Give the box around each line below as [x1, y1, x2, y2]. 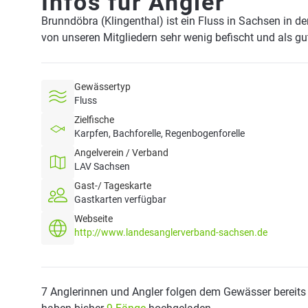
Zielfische [74, 114, 114, 125]
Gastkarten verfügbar [74, 194, 166, 205]
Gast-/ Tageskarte [74, 180, 151, 191]
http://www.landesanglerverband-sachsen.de [74, 227, 267, 238]
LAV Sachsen [74, 161, 130, 172]
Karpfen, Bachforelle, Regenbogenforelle [74, 128, 245, 139]
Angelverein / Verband [74, 147, 168, 158]
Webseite [74, 213, 113, 224]
